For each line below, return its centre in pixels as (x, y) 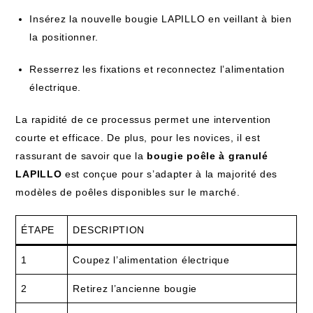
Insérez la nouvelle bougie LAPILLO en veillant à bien (161, 19)
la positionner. (64, 37)
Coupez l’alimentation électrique (151, 260)
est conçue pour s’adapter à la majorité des (170, 174)
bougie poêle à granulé (208, 156)
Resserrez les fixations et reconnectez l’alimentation (157, 69)
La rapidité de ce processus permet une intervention (144, 119)
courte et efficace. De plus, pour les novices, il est (138, 138)
